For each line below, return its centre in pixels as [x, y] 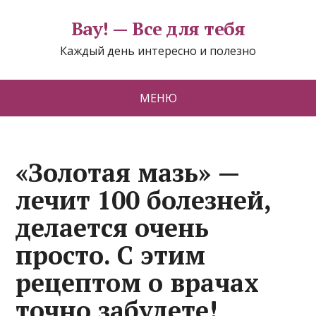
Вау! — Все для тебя [158, 28]
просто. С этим [111, 255]
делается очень [113, 227]
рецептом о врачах [138, 282]
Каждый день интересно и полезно [158, 51]
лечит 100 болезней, [144, 200]
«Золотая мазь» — [128, 172]
